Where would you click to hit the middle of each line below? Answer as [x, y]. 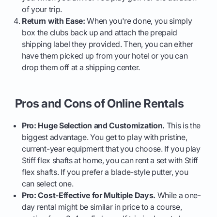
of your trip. [42, 9]
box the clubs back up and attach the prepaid [100, 32]
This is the [183, 125]
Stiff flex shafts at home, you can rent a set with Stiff [110, 160]
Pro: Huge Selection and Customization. [93, 125]
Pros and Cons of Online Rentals [99, 103]
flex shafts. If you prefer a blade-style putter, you [105, 172]
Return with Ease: [54, 21]
